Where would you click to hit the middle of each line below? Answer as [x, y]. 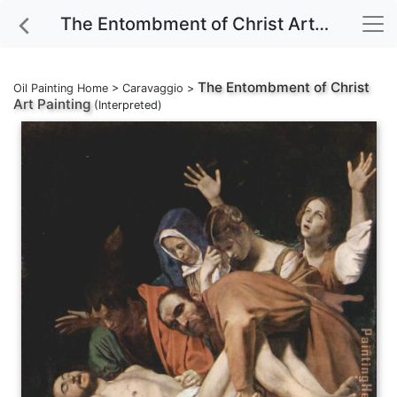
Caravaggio [153, 88]
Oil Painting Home [61, 88]
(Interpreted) [126, 105]
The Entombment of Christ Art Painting [322, 24]
